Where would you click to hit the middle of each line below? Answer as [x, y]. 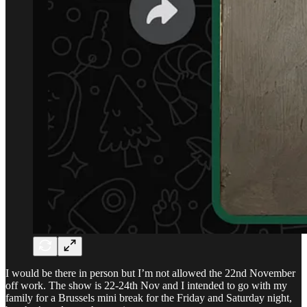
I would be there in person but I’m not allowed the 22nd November [150, 273]
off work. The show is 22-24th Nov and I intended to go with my [146, 285]
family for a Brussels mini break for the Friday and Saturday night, [149, 297]
